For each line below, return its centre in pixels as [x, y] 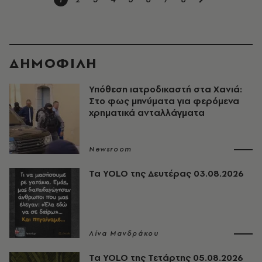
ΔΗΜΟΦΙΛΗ [54, 63]
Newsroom [111, 149]
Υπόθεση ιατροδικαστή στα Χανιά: [166, 89]
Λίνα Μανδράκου [124, 233]
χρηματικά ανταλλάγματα [147, 112]
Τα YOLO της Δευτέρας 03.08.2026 [166, 173]
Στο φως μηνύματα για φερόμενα [164, 101]
